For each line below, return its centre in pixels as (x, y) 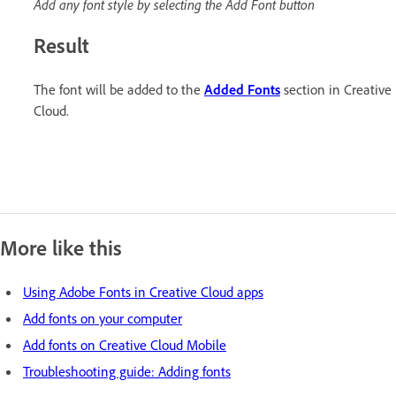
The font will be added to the (119, 90)
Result (61, 46)
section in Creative (336, 90)
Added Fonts (242, 90)
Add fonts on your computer (103, 319)
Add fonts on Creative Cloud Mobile (125, 345)
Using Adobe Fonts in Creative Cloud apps (143, 292)
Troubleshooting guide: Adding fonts (127, 372)
